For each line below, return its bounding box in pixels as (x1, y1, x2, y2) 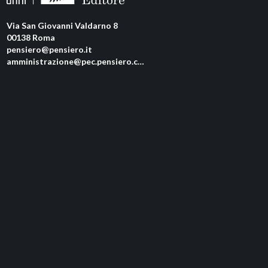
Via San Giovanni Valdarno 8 (6, 20, 118, 31)
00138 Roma (6, 32, 55, 43)
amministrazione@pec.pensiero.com (6, 56, 138, 67)
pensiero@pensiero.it (6, 44, 92, 55)
